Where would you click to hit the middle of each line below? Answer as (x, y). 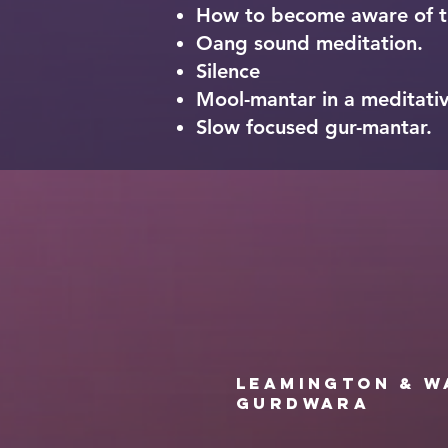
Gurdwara (303, 403)
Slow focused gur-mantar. (314, 127)
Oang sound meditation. (309, 43)
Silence (228, 71)
